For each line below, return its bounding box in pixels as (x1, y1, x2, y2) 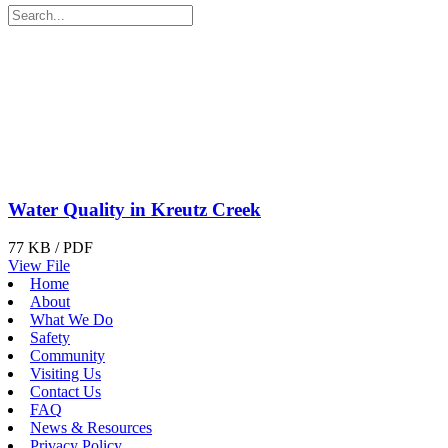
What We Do (30, 311, 113, 329)
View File (8, 257, 70, 275)
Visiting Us (30, 365, 101, 383)
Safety (30, 329, 70, 347)
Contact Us (30, 383, 101, 401)
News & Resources (30, 419, 152, 437)
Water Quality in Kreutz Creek (8, 198, 261, 220)
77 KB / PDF (8, 239, 93, 257)
